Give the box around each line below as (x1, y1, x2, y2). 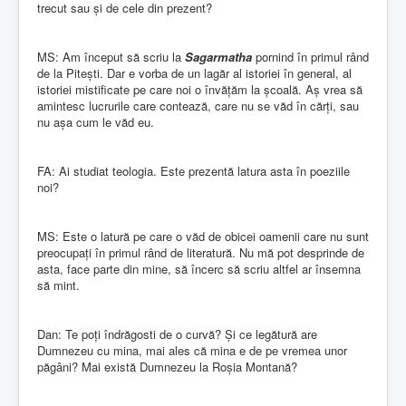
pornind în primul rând (252, 47, 369, 65)
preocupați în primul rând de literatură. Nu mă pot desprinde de (37, 243, 364, 261)
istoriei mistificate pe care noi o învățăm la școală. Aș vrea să (37, 80, 362, 98)
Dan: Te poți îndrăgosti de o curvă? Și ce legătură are (37, 324, 317, 343)
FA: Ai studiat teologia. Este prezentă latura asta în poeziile (37, 161, 350, 179)
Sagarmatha (185, 47, 252, 65)
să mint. (37, 275, 80, 294)
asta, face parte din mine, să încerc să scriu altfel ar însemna (37, 259, 361, 277)
